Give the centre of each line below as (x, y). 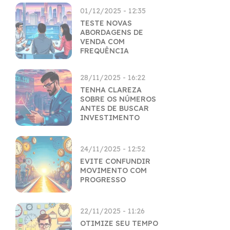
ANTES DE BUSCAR (114, 108)
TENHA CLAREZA (111, 90)
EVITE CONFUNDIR (115, 161)
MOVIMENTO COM (113, 170)
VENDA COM (102, 42)
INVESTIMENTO (110, 118)
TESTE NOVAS (106, 23)
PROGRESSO (103, 180)
